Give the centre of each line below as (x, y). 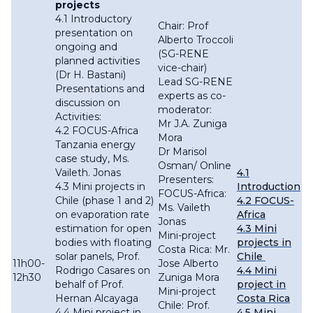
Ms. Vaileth (184, 208)
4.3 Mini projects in (100, 187)
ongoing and (86, 47)
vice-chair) (182, 68)
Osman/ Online (195, 166)
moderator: (188, 110)
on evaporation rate (102, 215)
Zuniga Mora (189, 278)
